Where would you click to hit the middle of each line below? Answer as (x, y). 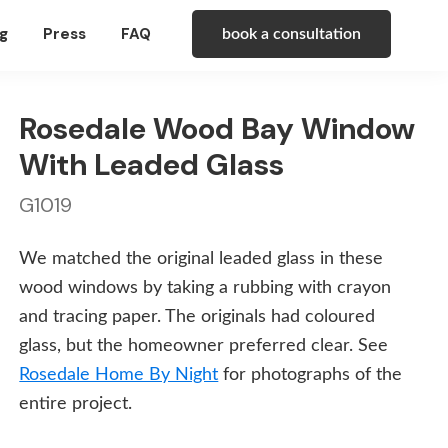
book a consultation (291, 34)
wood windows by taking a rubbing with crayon (205, 287)
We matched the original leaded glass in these (201, 258)
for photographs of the (310, 374)
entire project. (76, 403)
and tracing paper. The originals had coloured (197, 316)
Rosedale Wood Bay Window (217, 128)
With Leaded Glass (152, 164)
